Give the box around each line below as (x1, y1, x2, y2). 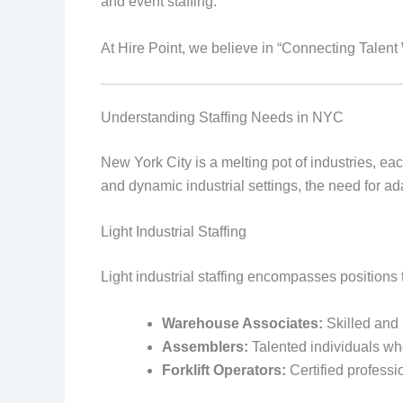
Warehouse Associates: (162, 315, 323, 331)
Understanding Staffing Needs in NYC (101, 109, 344, 125)
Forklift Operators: (162, 362, 286, 378)
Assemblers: (162, 338, 248, 354)
